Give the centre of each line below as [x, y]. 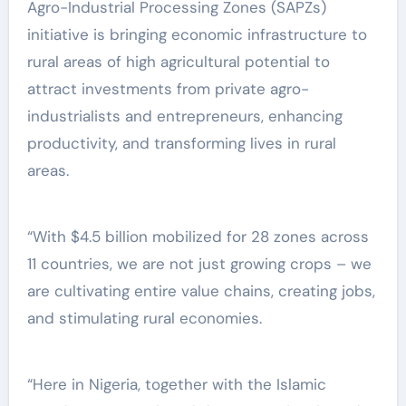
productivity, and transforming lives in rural [181, 143]
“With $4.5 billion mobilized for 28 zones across [198, 236]
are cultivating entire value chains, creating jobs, [201, 290]
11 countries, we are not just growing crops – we [199, 263]
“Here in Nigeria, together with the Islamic [176, 384]
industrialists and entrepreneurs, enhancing [184, 116]
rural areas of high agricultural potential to [178, 61]
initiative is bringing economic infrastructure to [197, 34]
